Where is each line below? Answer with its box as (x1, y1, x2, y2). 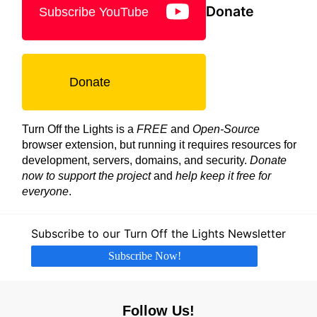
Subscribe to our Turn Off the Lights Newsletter (31, 226, 286, 241)
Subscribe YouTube (39, 4, 149, 19)
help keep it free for (175, 170, 271, 183)
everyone (22, 185, 69, 198)
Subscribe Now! (108, 249, 181, 262)
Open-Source (192, 123, 260, 136)
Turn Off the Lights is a (22, 123, 137, 136)
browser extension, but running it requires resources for (22, 139, 296, 151)
